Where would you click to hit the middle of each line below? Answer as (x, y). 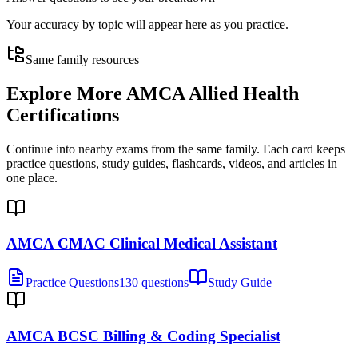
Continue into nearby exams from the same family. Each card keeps (176, 149)
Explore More (66, 93)
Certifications (63, 115)
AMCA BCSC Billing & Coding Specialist (143, 336)
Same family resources (82, 59)
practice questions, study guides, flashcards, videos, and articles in (172, 163)
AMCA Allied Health (213, 93)
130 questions (154, 282)
